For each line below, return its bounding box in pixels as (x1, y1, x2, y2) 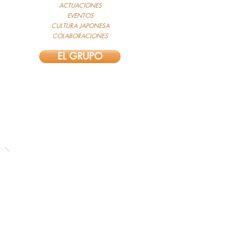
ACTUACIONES (59, 1, 102, 10)
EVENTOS (67, 11, 94, 20)
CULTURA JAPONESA (51, 21, 109, 30)
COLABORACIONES (52, 32, 108, 40)
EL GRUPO (58, 50, 102, 63)
